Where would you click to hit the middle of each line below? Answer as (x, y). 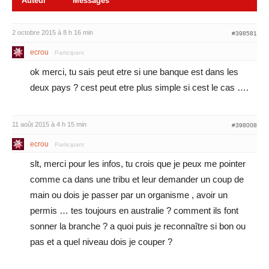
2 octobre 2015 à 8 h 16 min (53, 32)
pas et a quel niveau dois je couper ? (101, 242)
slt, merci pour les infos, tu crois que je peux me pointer (138, 164)
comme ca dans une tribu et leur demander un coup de (137, 179)
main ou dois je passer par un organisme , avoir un (129, 195)
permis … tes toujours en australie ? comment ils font (134, 210)
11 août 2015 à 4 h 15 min (49, 124)
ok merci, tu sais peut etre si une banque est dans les (134, 72)
